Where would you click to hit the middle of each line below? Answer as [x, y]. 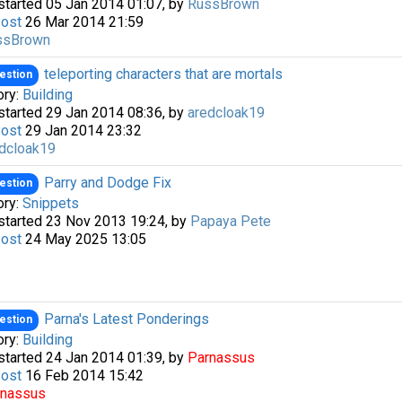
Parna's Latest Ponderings [127, 319]
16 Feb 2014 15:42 [82, 376]
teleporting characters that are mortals [163, 74]
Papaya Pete [230, 222]
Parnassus [221, 358]
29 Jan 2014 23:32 [81, 131]
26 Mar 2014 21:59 [82, 22]
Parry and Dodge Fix [108, 183]
